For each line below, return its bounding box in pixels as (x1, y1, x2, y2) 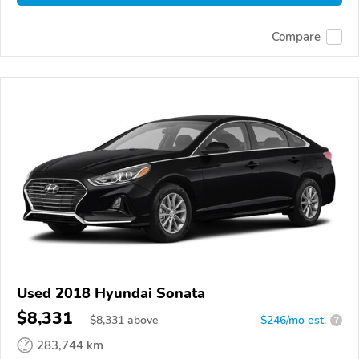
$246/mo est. (260, 312, 326, 328)
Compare (272, 29, 321, 46)
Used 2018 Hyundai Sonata (17, 283, 205, 303)
